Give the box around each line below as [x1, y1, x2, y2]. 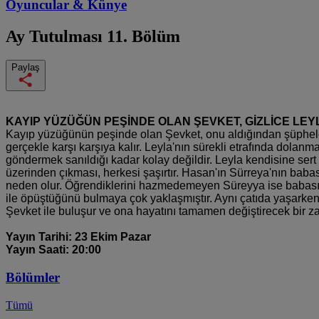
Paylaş [11, 62, 40, 73]
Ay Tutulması [6, 26, 107, 46]
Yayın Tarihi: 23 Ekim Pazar [6, 231, 151, 244]
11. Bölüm [107, 26, 180, 46]
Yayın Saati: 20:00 [6, 244, 101, 256]
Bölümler [6, 270, 60, 286]
